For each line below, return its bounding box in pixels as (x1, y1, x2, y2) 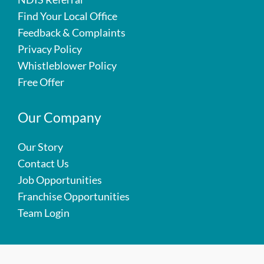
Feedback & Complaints (18, 25, 126, 39)
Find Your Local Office (18, 9, 117, 22)
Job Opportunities (18, 173, 102, 186)
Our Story (18, 140, 63, 153)
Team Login (18, 206, 70, 219)
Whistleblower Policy (18, 58, 117, 72)
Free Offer (18, 75, 64, 88)
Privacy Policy (18, 42, 82, 55)
